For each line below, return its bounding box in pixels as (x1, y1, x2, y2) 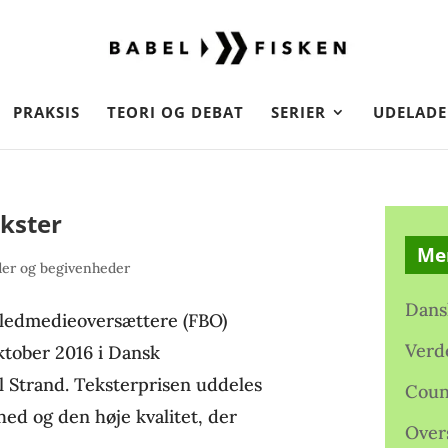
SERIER (271, 102, 326, 122)
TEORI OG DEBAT (107, 102, 244, 122)
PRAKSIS (13, 102, 80, 122)
